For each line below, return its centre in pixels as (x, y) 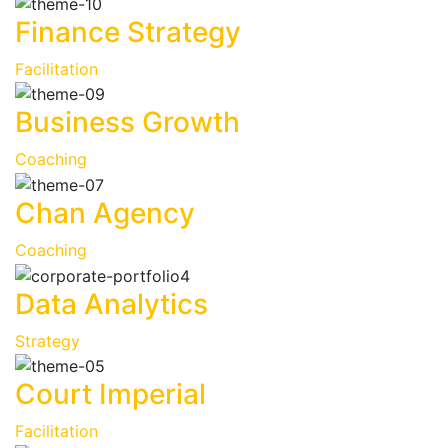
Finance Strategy (128, 31)
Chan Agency (105, 212)
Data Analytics (111, 303)
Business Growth (127, 122)
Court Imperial (110, 394)
